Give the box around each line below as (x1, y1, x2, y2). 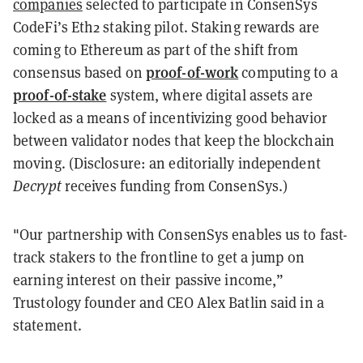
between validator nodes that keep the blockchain (13, 130, 335, 150)
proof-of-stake (13, 83, 107, 105)
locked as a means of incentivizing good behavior (13, 108, 327, 127)
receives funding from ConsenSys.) (61, 176, 288, 195)
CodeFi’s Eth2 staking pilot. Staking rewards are (13, 17, 319, 36)
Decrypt (13, 176, 62, 195)
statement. (13, 315, 82, 335)
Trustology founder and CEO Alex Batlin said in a (13, 293, 324, 312)
